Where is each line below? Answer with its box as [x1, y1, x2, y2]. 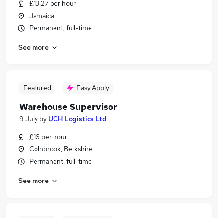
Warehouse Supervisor [19, 101, 117, 112]
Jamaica [29, 11, 54, 20]
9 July [19, 114, 38, 123]
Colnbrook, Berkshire [29, 145, 92, 153]
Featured [23, 83, 51, 92]
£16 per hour [29, 132, 67, 141]
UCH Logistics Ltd [48, 114, 107, 123]
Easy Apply [76, 83, 109, 92]
